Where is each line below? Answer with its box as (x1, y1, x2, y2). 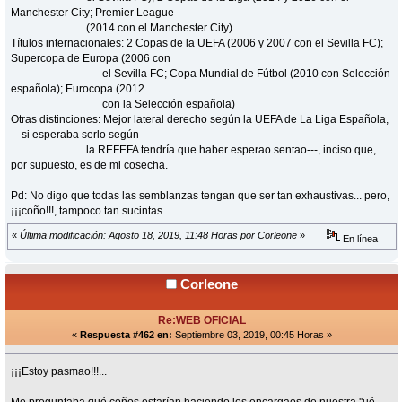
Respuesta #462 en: (80, 329, 172, 341)
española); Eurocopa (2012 (11, 82, 145, 95)
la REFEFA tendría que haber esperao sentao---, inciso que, (11, 143, 377, 156)
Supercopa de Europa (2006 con (11, 51, 171, 65)
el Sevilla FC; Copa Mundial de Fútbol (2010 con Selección (11, 66, 391, 80)
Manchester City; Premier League (11, 5, 175, 19)
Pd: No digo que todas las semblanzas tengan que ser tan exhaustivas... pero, (11, 188, 390, 202)
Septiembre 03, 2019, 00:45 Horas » (172, 329, 332, 341)
